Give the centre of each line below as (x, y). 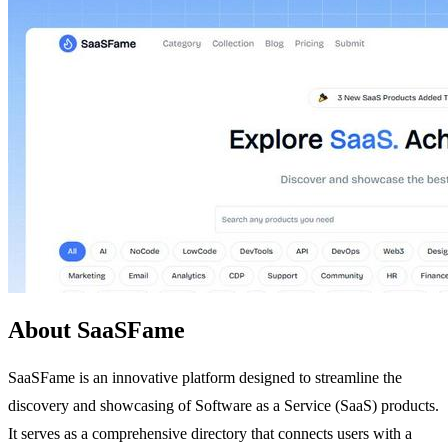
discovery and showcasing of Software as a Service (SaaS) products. (223, 405)
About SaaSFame (96, 329)
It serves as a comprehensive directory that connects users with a (210, 433)
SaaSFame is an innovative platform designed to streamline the (205, 377)
